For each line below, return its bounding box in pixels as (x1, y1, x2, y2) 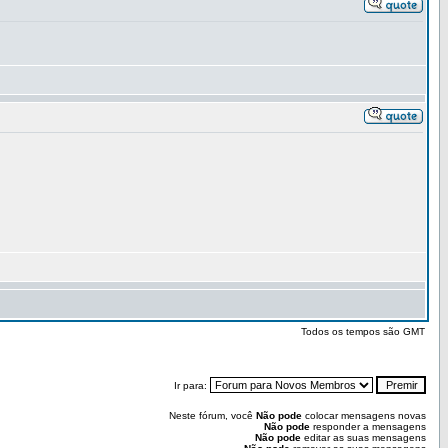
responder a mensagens (310, 421, 426, 432)
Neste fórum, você (169, 410, 256, 421)
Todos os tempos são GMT (301, 326, 425, 337)
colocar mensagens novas (302, 410, 426, 421)
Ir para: (174, 380, 210, 391)
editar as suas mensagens (301, 432, 426, 443)
